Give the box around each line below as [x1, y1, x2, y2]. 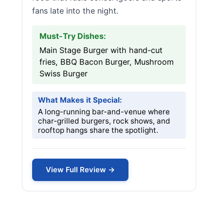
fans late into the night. [32, 6, 118, 16]
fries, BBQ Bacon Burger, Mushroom [39, 57, 174, 67]
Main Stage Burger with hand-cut [39, 45, 163, 55]
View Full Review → [46, 165, 115, 174]
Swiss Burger [39, 69, 88, 78]
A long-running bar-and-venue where [38, 107, 170, 116]
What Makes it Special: [38, 95, 122, 105]
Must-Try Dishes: [39, 31, 106, 41]
